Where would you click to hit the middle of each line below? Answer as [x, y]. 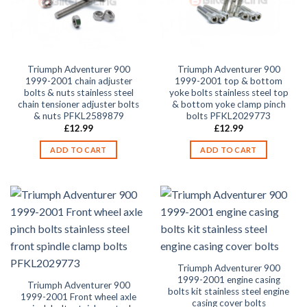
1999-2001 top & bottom [229, 81]
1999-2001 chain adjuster [78, 81]
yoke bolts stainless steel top [229, 92]
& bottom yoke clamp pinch [229, 104]
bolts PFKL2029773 [229, 115]
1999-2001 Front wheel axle [78, 296]
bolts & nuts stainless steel [78, 92]
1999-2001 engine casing [229, 279]
